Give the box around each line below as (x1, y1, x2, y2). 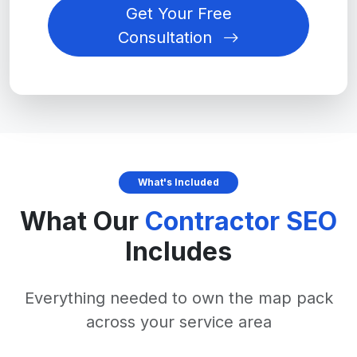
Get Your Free (125, 4, 232, 23)
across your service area (85, 312, 272, 331)
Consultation (118, 28, 217, 47)
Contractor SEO (145, 206, 337, 237)
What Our (20, 206, 145, 237)
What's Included (138, 176, 219, 188)
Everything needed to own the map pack (24, 288, 333, 308)
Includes (125, 236, 232, 267)
